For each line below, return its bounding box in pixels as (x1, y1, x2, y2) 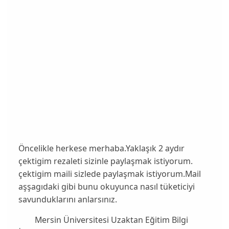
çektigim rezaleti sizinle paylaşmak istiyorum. (18, 155, 193, 167)
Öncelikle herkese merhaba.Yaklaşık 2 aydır (18, 142, 185, 154)
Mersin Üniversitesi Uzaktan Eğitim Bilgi (18, 214, 188, 226)
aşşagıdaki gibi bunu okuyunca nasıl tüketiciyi (18, 180, 195, 192)
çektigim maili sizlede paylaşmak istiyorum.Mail (18, 168, 201, 179)
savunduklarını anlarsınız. (18, 193, 117, 205)
